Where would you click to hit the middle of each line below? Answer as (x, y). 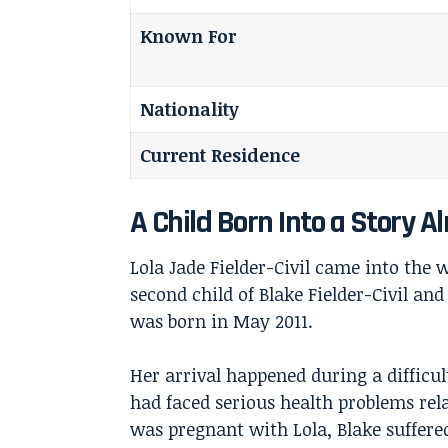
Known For (188, 36)
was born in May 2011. (221, 321)
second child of (194, 294)
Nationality (189, 109)
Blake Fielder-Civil (333, 294)
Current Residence (220, 155)
